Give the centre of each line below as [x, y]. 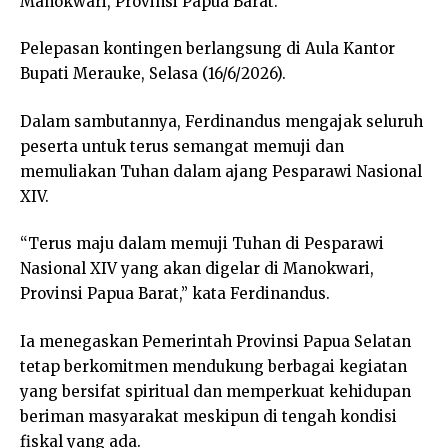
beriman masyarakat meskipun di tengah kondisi [208, 416]
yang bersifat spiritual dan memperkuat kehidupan [215, 391]
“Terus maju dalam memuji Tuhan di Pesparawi [202, 244]
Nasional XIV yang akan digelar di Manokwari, [197, 269]
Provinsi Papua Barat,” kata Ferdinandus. [175, 294]
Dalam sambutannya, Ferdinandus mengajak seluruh [221, 121]
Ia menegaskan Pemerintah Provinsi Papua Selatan [215, 341]
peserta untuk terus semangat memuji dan [182, 146]
